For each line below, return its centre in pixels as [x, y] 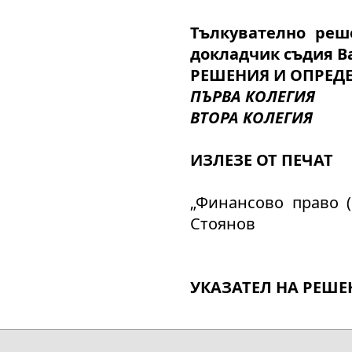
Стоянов [223, 224]
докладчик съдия [262, 54]
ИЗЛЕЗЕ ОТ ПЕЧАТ [262, 160]
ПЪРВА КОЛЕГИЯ [253, 96]
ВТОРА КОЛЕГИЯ [251, 117]
